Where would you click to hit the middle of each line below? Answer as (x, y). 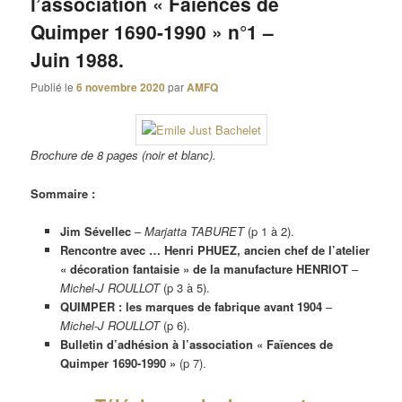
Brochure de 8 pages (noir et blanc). (124, 155)
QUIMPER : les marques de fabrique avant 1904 (191, 306)
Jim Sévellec (97, 231)
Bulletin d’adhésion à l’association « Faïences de (196, 344)
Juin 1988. (78, 59)
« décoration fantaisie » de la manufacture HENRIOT (204, 268)
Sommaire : (63, 193)
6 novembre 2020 (121, 87)
